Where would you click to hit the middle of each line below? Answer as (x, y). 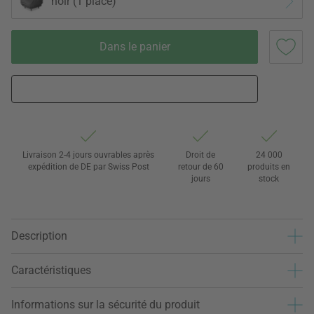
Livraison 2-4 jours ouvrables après (89, 155)
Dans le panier (135, 46)
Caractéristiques (51, 271)
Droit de (200, 155)
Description (39, 236)
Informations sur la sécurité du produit (105, 305)
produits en (269, 166)
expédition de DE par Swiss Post (88, 166)
